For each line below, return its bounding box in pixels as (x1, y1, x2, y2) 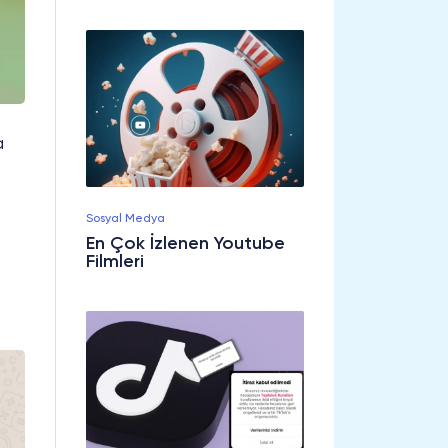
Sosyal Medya (86, 212, 165, 225)
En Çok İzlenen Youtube (86, 234, 285, 253)
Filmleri (86, 252, 144, 271)
